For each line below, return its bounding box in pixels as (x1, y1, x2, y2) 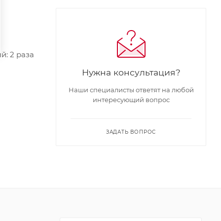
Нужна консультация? (81, 67, 181, 77)
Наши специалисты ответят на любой (68, 85, 194, 94)
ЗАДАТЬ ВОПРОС (106, 128, 156, 135)
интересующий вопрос (92, 95, 170, 104)
